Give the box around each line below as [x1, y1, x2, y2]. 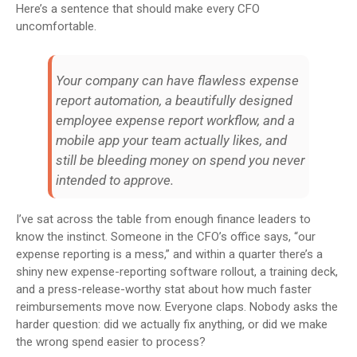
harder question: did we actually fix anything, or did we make [16, 316, 328, 331]
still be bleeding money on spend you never [56, 151, 305, 168]
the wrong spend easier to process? [16, 334, 206, 349]
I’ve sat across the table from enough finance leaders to [16, 211, 311, 226]
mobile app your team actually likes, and [56, 131, 287, 148]
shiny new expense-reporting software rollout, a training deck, [16, 264, 338, 279]
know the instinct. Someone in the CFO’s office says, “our [16, 229, 316, 244]
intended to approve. [56, 171, 174, 188]
